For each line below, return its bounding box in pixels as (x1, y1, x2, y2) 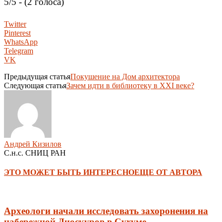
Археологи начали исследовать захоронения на (4, 206, 208, 217)
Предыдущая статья (4, 72, 70, 81)
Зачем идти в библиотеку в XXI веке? (66, 81, 194, 90)
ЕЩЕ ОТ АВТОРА (134, 168, 202, 177)
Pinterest (4, 29, 31, 38)
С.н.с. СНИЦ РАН (4, 149, 66, 158)
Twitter (4, 20, 26, 29)
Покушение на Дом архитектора (70, 72, 180, 81)
